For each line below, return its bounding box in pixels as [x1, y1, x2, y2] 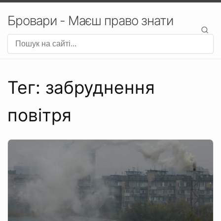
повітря [7, 105, 72, 126]
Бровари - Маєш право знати [7, 13, 173, 28]
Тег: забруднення [7, 77, 155, 98]
